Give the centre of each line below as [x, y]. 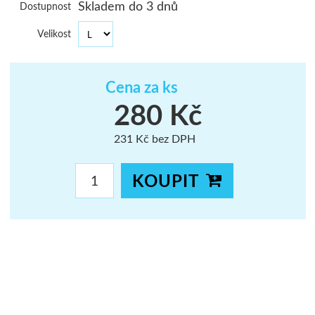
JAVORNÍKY [277, 47]
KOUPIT [165, 180]
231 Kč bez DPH [154, 138]
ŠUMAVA [270, 15]
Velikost [54, 33]
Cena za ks [142, 87]
